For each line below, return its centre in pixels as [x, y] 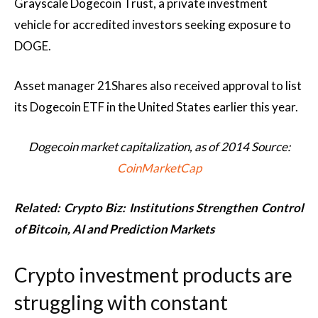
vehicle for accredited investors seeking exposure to [153, 24]
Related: [39, 208]
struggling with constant [121, 302]
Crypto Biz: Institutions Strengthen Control [184, 208]
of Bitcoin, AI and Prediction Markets [114, 229]
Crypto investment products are [153, 275]
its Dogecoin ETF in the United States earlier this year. [156, 107]
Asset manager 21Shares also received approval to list [158, 86]
